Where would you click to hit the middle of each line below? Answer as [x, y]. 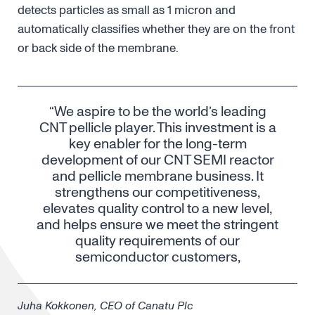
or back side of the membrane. [98, 48]
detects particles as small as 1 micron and [127, 10]
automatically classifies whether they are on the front [156, 29]
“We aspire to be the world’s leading [157, 112]
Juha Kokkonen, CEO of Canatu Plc [105, 306]
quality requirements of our [157, 241]
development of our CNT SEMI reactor [157, 160]
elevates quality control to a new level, [157, 209]
